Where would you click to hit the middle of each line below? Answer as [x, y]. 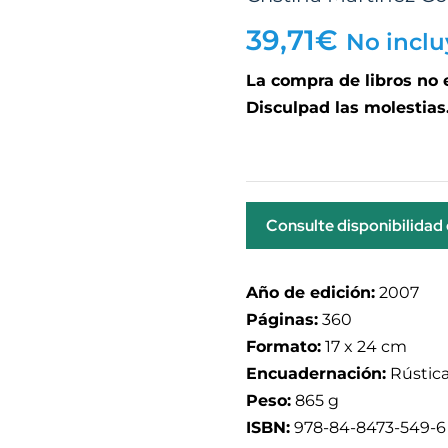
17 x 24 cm [363, 346]
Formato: [283, 346]
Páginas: [281, 319]
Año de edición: [310, 292]
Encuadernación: [315, 373]
